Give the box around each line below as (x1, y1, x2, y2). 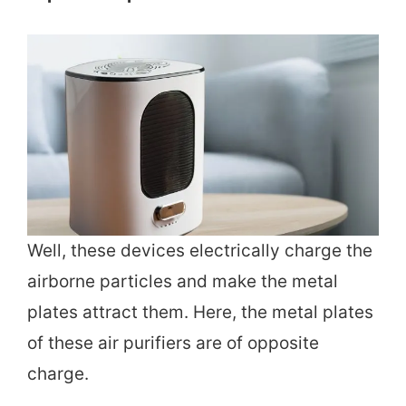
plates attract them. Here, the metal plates (27, 301, 373, 323)
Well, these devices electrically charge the (27, 239, 372, 261)
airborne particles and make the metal (27, 270, 338, 292)
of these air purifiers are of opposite (27, 332, 319, 353)
